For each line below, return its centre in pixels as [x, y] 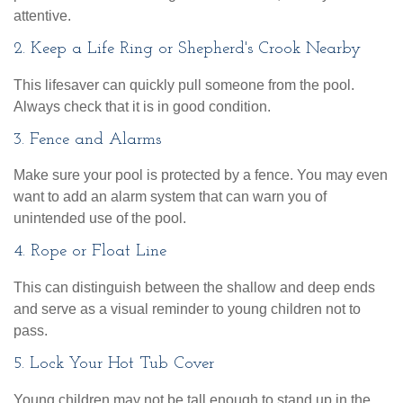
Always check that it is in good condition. [142, 106]
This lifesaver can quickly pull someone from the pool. [184, 85]
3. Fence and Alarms [87, 139]
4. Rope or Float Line [90, 252]
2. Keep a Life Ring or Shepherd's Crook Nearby [187, 49]
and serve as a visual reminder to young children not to [187, 309]
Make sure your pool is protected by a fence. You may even [201, 175]
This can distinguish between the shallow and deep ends [194, 288]
